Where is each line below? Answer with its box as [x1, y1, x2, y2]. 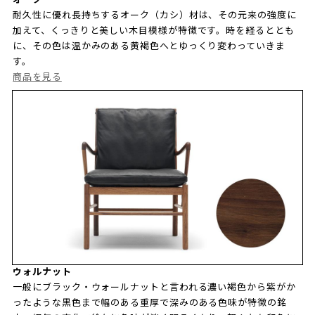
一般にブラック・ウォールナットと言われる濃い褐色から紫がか [13, 281, 296, 292]
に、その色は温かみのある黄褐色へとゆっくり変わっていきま [13, 40, 285, 51]
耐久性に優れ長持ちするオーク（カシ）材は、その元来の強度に [13, 9, 297, 20]
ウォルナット [13, 266, 72, 277]
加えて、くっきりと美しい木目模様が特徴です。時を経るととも [13, 25, 295, 36]
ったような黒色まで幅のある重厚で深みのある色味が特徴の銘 [13, 297, 287, 308]
